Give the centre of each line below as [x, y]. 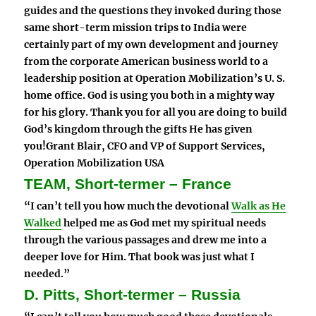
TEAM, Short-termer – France [128, 184]
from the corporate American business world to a [146, 62]
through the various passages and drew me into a [146, 240]
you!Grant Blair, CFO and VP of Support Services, [145, 146]
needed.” [47, 274]
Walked [43, 223]
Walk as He [259, 206]
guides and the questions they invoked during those [153, 11]
